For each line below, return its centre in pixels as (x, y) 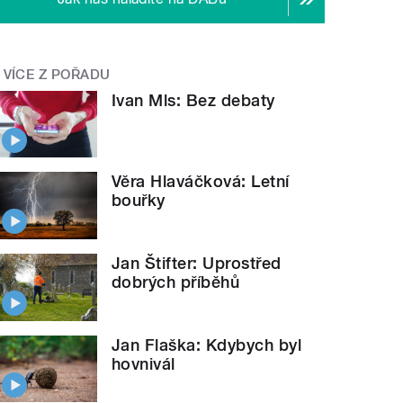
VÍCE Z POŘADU (57, 75)
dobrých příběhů (176, 282)
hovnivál (143, 363)
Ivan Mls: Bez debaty (193, 100)
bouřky (139, 201)
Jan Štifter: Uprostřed (197, 264)
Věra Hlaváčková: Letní (201, 182)
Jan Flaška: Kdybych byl (207, 345)
